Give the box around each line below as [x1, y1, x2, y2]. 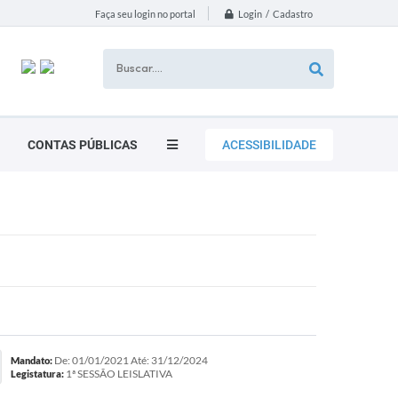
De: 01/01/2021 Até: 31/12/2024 [52, 354, 208, 367]
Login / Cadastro [238, 8, 313, 20]
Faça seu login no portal [95, 8, 195, 20]
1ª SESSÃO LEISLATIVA [63, 367, 172, 380]
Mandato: [10, 354, 52, 366]
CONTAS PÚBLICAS [28, 138, 138, 152]
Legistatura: [10, 368, 64, 379]
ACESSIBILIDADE [222, 138, 316, 152]
